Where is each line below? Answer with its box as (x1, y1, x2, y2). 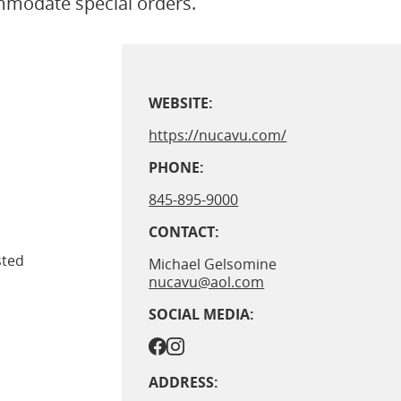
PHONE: (149, 158, 205, 178)
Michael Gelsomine (149, 254, 277, 275)
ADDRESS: (149, 372, 219, 393)
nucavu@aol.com (149, 272, 265, 293)
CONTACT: (149, 222, 220, 243)
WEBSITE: (149, 93, 214, 114)
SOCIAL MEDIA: (149, 304, 255, 325)
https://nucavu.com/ (149, 125, 287, 146)
